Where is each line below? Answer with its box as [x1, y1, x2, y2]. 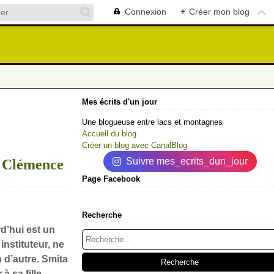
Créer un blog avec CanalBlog [82, 141, 187, 150]
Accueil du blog [82, 129, 136, 138]
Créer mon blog [189, 7, 250, 17]
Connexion [125, 7, 166, 17]
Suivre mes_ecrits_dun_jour [125, 156, 248, 166]
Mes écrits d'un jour [82, 97, 157, 106]
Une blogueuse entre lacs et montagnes [82, 117, 223, 127]
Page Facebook [82, 174, 140, 183]
